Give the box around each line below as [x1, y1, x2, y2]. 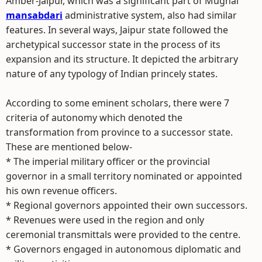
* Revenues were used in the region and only [6, 213, 204, 226]
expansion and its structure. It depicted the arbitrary [6, 53, 238, 65]
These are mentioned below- [6, 140, 132, 153]
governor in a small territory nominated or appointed [6, 170, 242, 182]
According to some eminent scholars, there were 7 [6, 96, 229, 109]
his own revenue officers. [6, 184, 117, 197]
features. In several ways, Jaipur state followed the [6, 23, 228, 36]
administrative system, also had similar [65, 9, 237, 22]
